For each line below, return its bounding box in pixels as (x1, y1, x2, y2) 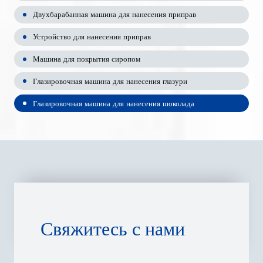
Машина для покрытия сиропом (33, 55, 140, 64)
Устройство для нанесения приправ (33, 32, 151, 42)
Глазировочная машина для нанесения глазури (33, 76, 187, 86)
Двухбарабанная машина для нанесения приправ (33, 10, 196, 19)
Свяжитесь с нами (40, 220, 185, 239)
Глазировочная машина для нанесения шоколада (33, 99, 194, 108)
